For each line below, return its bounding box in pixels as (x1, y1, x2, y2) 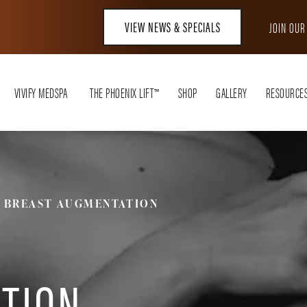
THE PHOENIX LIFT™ (90, 82, 160, 102)
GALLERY (216, 82, 247, 102)
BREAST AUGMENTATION (3, 196, 159, 212)
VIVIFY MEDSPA (14, 82, 68, 102)
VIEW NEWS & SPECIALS (124, 16, 221, 36)
